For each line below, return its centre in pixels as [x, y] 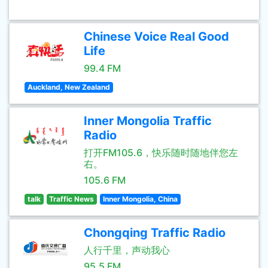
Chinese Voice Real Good [156, 36]
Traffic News [72, 199]
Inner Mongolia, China [140, 199]
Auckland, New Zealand [68, 87]
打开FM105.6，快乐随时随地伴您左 [161, 153]
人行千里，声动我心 [127, 250]
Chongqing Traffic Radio [155, 233]
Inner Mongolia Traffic [148, 121]
